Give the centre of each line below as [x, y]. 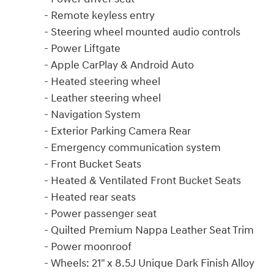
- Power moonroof [88, 246]
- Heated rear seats [90, 197]
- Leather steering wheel [102, 98]
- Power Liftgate [82, 48]
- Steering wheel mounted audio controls [142, 32]
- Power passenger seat [100, 213]
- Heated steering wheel [102, 81]
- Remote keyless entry [99, 15]
